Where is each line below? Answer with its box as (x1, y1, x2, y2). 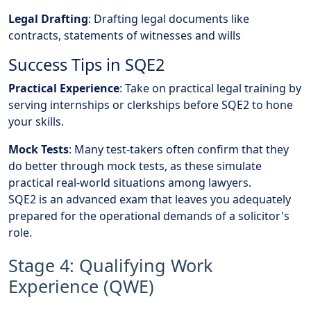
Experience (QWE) (8, 274, 154, 299)
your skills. (8, 114, 64, 130)
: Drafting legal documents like (88, 11, 249, 27)
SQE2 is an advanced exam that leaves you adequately (8, 192, 291, 208)
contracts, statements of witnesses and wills (8, 28, 241, 44)
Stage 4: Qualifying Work (8, 253, 212, 278)
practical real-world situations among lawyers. (8, 175, 251, 191)
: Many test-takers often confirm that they (69, 142, 289, 158)
